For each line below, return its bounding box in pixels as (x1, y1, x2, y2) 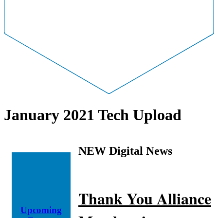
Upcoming (20, 205, 62, 216)
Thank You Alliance (78, 187, 211, 210)
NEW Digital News (78, 144, 172, 157)
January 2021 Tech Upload (4, 106, 182, 124)
